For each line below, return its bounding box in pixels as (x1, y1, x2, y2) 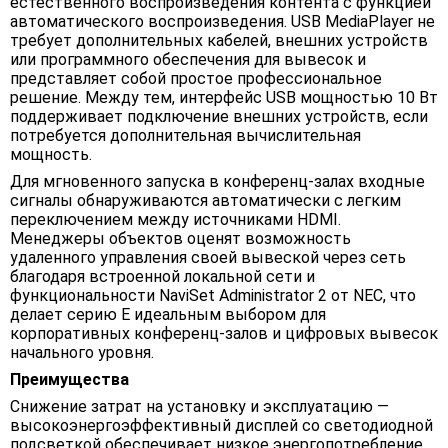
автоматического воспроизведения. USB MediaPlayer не (10, 12, 435, 32)
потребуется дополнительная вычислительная (10, 126, 361, 146)
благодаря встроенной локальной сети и (10, 267, 315, 287)
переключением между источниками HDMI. (10, 210, 341, 230)
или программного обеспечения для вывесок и (10, 50, 366, 70)
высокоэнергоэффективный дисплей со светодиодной (10, 416, 433, 436)
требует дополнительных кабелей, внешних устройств (10, 31, 428, 51)
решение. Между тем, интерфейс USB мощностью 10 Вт (10, 88, 438, 108)
